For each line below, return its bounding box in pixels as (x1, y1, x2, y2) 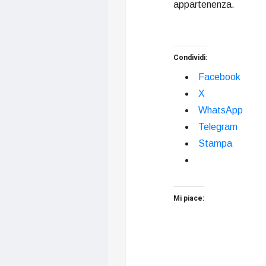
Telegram (198, 121, 237, 132)
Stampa (198, 138, 232, 148)
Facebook (198, 71, 240, 82)
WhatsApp (198, 104, 243, 115)
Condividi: (173, 52, 207, 63)
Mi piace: (173, 192, 204, 204)
